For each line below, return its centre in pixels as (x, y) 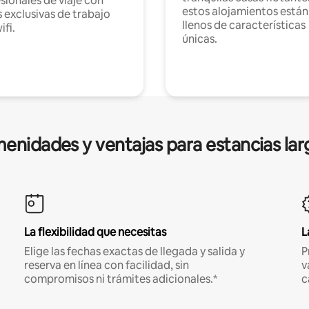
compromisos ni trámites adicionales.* (120, 279)
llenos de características (244, 25)
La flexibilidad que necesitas (95, 232)
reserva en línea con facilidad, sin (106, 265)
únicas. (200, 39)
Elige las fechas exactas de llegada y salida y (134, 251)
